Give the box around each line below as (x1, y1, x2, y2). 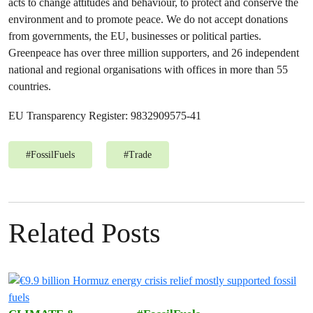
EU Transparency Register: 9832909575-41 (8, 109, 201, 122)
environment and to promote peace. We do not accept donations (8, 13, 288, 26)
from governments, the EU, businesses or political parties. (8, 29, 261, 43)
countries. (8, 80, 51, 93)
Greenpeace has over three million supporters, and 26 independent (8, 46, 299, 59)
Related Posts (8, 217, 161, 249)
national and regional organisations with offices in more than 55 (8, 63, 288, 76)
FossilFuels (31, 150, 75, 160)
